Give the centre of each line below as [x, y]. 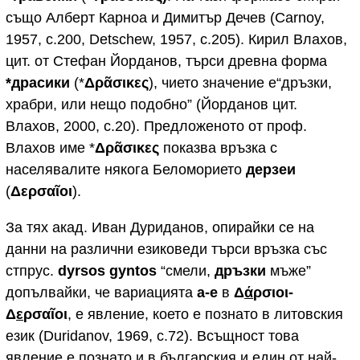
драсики [41, 82]
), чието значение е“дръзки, [240, 82]
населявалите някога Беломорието [126, 169]
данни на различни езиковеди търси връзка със [166, 249]
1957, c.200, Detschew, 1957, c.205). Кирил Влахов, [176, 39]
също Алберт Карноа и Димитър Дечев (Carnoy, [165, 17]
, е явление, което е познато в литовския [205, 314]
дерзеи [271, 169]
